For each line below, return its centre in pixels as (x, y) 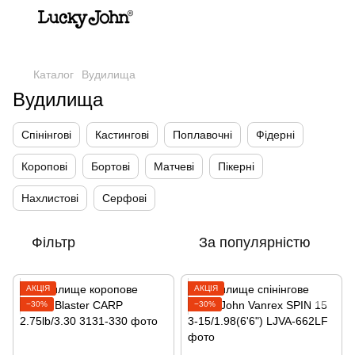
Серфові (124, 198)
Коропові (44, 166)
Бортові (111, 166)
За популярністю (255, 242)
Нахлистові (50, 198)
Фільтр (53, 242)
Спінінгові (46, 135)
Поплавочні (202, 135)
